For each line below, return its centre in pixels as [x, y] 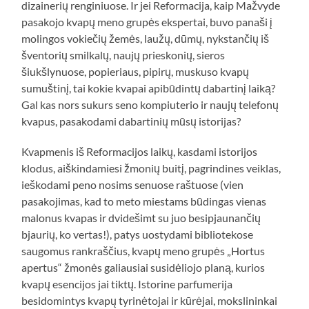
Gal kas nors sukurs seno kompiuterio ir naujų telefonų [150, 105]
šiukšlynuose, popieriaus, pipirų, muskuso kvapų [136, 72]
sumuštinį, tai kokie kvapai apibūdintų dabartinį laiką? [149, 88]
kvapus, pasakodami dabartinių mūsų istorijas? [131, 121]
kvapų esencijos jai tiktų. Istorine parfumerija [127, 284]
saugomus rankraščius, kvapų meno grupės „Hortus [143, 251]
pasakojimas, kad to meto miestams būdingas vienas [144, 201]
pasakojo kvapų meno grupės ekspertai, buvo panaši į [147, 22]
